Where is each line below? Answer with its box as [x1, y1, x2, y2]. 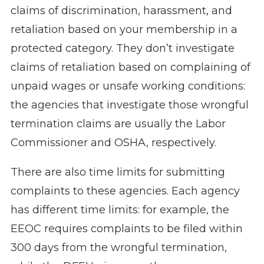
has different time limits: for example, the [10, 203, 229, 217]
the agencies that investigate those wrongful [10, 98, 249, 112]
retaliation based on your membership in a [10, 23, 237, 37]
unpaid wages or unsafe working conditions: [10, 80, 245, 93]
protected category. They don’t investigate [10, 42, 235, 55]
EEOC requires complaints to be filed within [10, 222, 243, 236]
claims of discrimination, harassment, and [10, 4, 232, 18]
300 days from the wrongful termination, [10, 241, 227, 255]
